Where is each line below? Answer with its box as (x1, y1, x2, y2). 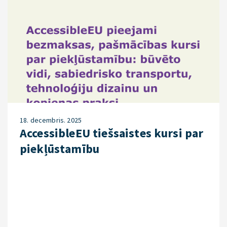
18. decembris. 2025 (20, 116, 82, 125)
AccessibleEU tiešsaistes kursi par (20, 125, 204, 141)
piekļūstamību (20, 141, 100, 157)
